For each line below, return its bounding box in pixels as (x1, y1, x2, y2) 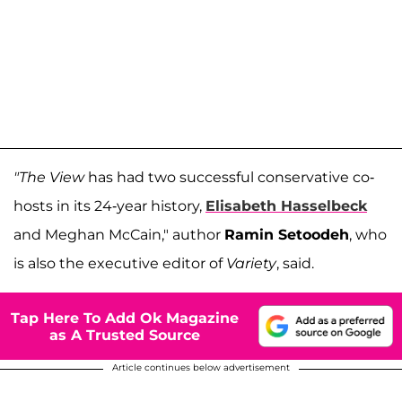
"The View (13, 169, 84, 186)
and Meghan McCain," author (13, 226, 224, 243)
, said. (276, 255, 314, 272)
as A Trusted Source (49, 326, 200, 344)
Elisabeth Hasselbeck (205, 197, 367, 214)
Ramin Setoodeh (224, 226, 349, 243)
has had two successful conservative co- (84, 169, 374, 186)
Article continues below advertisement (112, 362, 290, 373)
